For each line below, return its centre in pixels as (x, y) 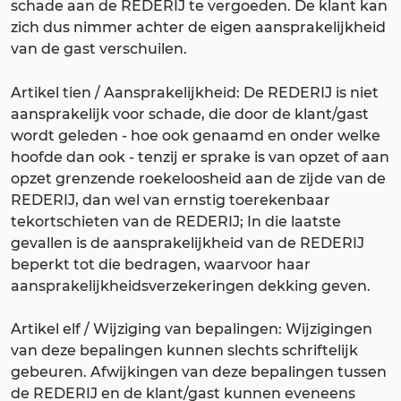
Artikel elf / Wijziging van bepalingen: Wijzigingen (192, 329)
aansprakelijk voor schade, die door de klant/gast (190, 114)
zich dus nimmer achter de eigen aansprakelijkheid (198, 27)
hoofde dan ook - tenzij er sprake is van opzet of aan (200, 157)
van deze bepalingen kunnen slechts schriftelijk (184, 351)
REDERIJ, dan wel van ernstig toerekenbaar (171, 200)
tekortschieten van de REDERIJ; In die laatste (176, 221)
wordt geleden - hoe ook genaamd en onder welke (196, 135)
